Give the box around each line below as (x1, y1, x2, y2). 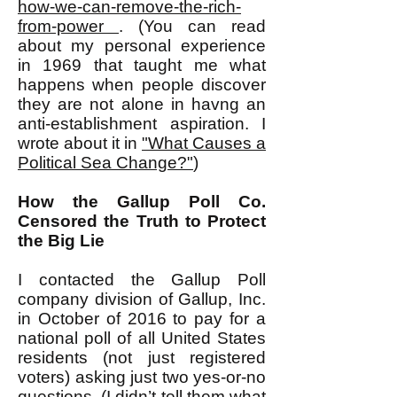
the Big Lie (18, 231, 105, 250)
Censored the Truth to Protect (18, 212, 266, 230)
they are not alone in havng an (18, 95, 266, 113)
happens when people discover (18, 75, 266, 94)
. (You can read (119, 17, 266, 35)
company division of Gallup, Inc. (18, 290, 266, 308)
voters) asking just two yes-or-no (18, 368, 266, 386)
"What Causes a (142, 134, 266, 152)
